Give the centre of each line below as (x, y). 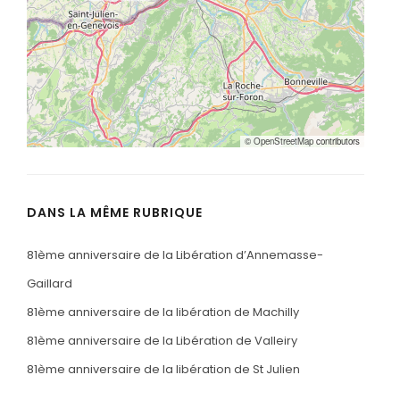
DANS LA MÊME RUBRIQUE (115, 212)
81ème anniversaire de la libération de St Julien (163, 369)
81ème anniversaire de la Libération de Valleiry (162, 341)
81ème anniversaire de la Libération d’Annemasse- (175, 255)
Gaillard (50, 283)
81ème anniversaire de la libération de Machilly (163, 312)
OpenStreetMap (283, 141)
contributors (337, 141)
